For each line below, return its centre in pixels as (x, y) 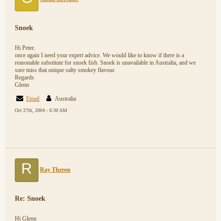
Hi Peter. (25, 48)
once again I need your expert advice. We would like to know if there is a (99, 55)
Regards (24, 77)
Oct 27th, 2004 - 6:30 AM (41, 110)
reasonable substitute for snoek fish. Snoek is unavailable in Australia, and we (105, 63)
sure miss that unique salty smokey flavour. (65, 70)
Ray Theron (55, 170)
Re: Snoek (30, 198)
